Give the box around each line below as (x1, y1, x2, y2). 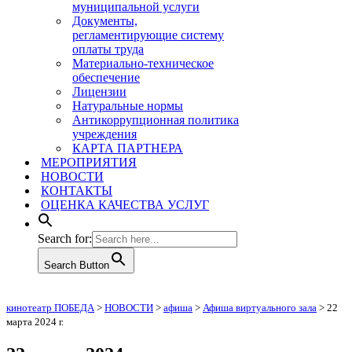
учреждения (72, 127, 137, 141)
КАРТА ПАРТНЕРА (72, 141, 183, 155)
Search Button (44, 259, 109, 271)
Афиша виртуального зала (203, 302, 317, 313)
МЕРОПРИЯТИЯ (41, 156, 137, 169)
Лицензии (72, 85, 126, 98)
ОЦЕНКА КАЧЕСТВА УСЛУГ (41, 198, 209, 211)
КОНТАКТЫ (41, 184, 112, 197)
